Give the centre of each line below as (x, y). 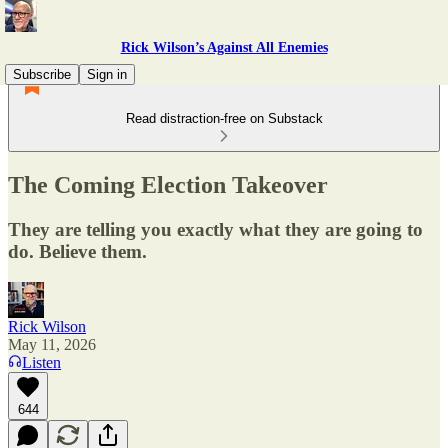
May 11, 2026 (52, 344)
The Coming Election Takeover (168, 184)
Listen (41, 362)
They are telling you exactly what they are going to (215, 229)
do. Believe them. (77, 251)
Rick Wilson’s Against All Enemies (224, 47)
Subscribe (42, 74)
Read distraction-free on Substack (224, 118)
